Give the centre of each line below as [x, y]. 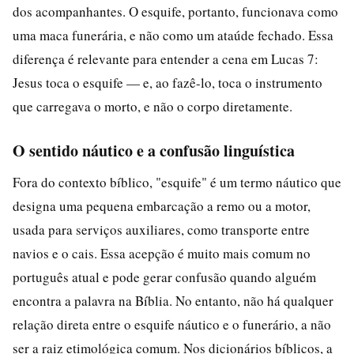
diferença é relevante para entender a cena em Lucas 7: [166, 58]
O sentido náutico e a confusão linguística [154, 150]
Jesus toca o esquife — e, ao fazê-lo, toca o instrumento [168, 82]
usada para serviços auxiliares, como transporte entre [161, 229]
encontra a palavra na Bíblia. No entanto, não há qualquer [173, 300]
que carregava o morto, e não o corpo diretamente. [153, 106]
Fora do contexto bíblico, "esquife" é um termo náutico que [177, 182]
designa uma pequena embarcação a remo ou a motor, [162, 205]
